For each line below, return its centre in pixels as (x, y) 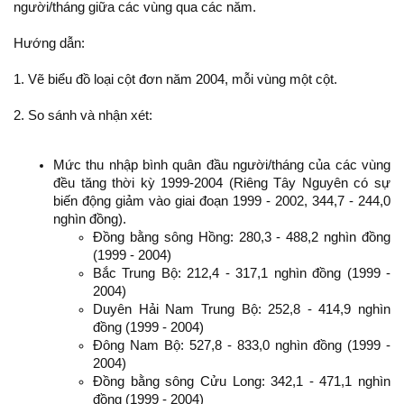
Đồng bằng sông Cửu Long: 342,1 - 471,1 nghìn (242, 381)
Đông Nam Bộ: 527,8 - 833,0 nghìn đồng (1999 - (242, 345)
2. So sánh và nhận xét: (83, 115)
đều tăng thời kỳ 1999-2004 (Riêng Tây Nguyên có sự (222, 183)
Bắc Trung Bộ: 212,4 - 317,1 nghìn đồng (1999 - (242, 273)
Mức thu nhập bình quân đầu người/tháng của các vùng (222, 165)
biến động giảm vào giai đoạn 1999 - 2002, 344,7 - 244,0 (222, 201)
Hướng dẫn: (49, 43)
